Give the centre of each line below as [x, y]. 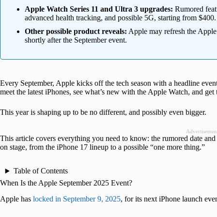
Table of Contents [40, 171]
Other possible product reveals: [76, 31]
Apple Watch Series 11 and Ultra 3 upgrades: [99, 9]
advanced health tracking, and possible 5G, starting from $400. [120, 18]
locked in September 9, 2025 [76, 199]
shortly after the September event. [76, 40]
